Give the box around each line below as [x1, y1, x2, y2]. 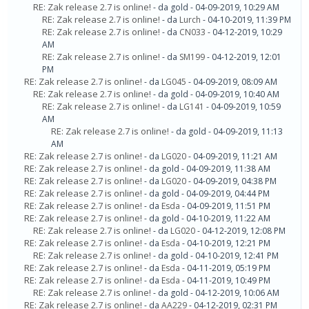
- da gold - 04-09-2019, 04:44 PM [144, 188, 270, 200]
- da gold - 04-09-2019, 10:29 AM [153, 1, 279, 14]
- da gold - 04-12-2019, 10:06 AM [153, 287, 279, 299]
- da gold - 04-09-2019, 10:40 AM [153, 88, 279, 101]
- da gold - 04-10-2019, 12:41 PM [153, 250, 279, 262]
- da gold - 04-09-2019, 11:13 [171, 126, 283, 138]
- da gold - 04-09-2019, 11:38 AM [144, 163, 270, 175]
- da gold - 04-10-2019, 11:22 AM [144, 212, 270, 225]
